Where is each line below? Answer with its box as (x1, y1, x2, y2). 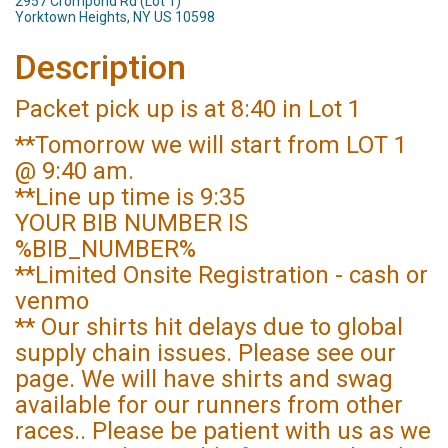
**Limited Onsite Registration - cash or (15, 261, 428, 289)
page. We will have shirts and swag (15, 365, 393, 393)
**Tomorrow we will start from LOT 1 (15, 131, 407, 159)
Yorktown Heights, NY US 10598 (15, 9, 215, 25)
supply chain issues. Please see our (15, 339, 396, 367)
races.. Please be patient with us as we (15, 417, 431, 445)
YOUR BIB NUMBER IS (15, 209, 248, 237)
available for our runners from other (15, 391, 403, 419)
